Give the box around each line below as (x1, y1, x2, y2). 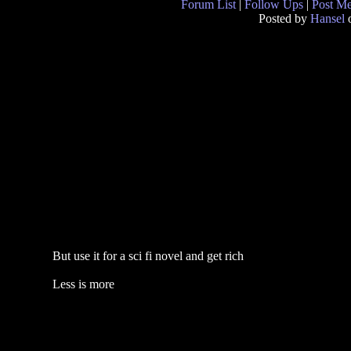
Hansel (310, 12, 345, 25)
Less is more (52, 277, 114, 291)
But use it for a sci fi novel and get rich (52, 249, 244, 262)
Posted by (259, 12, 310, 25)
